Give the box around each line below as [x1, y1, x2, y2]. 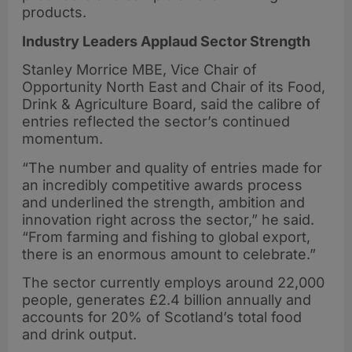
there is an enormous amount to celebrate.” [22, 245, 316, 262]
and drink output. [22, 325, 137, 343]
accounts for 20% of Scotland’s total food [22, 308, 302, 325]
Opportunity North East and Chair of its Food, [22, 79, 325, 96]
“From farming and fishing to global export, [22, 228, 310, 245]
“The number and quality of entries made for [22, 159, 322, 176]
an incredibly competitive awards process [22, 176, 302, 193]
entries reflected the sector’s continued [22, 113, 290, 130]
